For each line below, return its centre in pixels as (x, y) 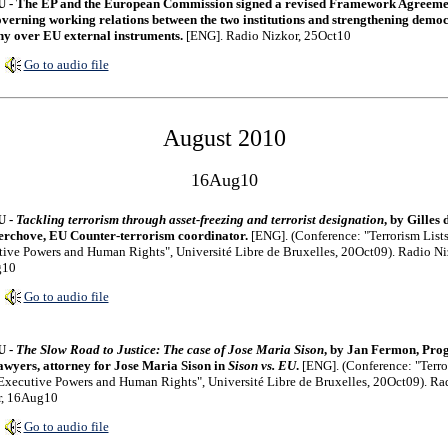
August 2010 (224, 138)
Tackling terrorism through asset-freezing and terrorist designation (199, 219)
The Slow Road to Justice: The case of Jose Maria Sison (169, 349)
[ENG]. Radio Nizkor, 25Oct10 (266, 35)
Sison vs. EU (261, 365)
